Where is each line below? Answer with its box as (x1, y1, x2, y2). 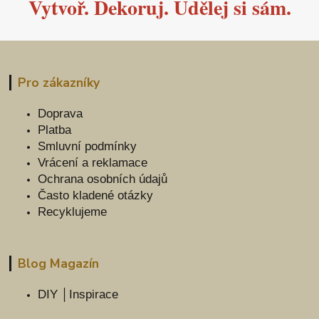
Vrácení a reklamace (38, 155, 148, 169)
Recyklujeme (38, 204, 108, 219)
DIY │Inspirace (38, 287, 119, 301)
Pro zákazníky (17, 73, 100, 91)
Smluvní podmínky (38, 139, 137, 153)
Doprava (38, 106, 83, 120)
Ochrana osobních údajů (38, 172, 168, 186)
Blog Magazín (17, 254, 99, 272)
